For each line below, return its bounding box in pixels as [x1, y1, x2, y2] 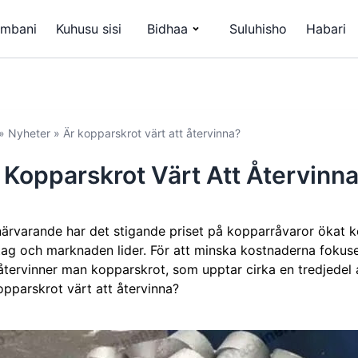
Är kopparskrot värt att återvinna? [63, 126, 241, 140]
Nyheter [8, 126, 50, 140]
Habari [306, 21, 346, 37]
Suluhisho [229, 21, 287, 37]
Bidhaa [147, 21, 188, 37]
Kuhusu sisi [56, 21, 121, 37]
